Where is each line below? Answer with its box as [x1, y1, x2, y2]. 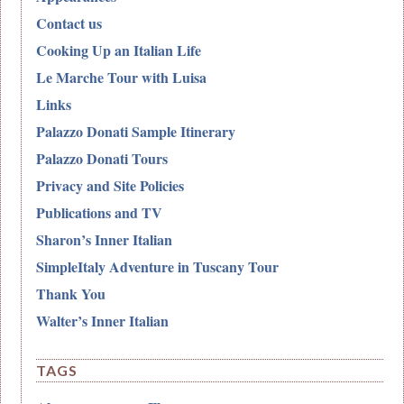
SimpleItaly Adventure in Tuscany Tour [36, 256, 280, 278]
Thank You [36, 283, 106, 305]
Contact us [36, 13, 103, 34]
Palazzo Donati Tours [36, 148, 169, 170]
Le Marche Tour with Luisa [36, 67, 207, 88]
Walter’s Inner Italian [36, 310, 170, 332]
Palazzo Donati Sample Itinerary [36, 121, 236, 142]
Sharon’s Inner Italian [36, 229, 173, 251]
